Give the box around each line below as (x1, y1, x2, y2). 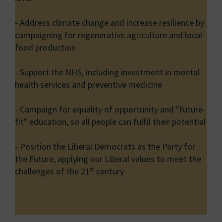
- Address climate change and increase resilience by (15, 17, 204, 29)
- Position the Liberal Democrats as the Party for (15, 141, 195, 153)
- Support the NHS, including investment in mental (15, 66, 200, 78)
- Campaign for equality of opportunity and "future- (15, 104, 206, 115)
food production (15, 42, 76, 54)
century (94, 166, 124, 177)
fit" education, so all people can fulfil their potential (15, 116, 206, 128)
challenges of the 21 (15, 166, 90, 177)
